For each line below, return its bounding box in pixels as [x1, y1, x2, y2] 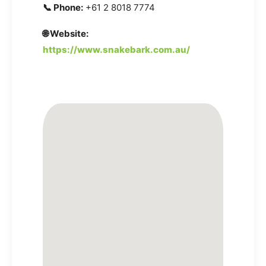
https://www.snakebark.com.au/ [43, 43, 190, 55]
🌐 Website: [43, 27, 88, 39]
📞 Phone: [43, 1, 83, 13]
